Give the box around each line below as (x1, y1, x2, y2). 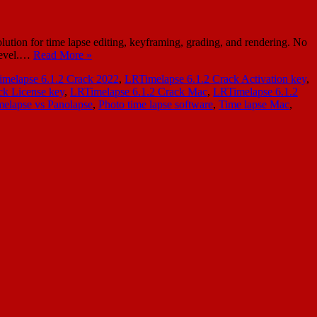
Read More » (33, 48, 92, 61)
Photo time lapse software (98, 98, 213, 110)
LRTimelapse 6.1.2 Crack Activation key (125, 72, 306, 85)
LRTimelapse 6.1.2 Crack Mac (70, 85, 207, 98)
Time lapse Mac (219, 98, 289, 110)
